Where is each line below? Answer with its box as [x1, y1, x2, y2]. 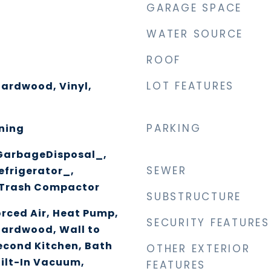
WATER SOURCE [146, 27, 243, 41]
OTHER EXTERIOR [146, 241, 250, 256]
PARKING [146, 121, 201, 135]
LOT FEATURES [146, 79, 234, 93]
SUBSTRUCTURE [146, 189, 241, 204]
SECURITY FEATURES [146, 215, 270, 230]
